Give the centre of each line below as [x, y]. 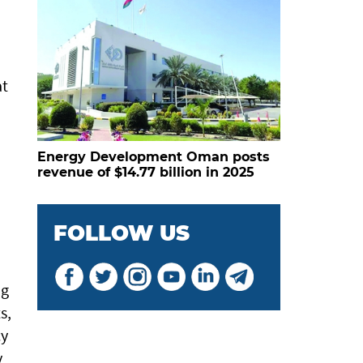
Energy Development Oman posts [154, 156]
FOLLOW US [122, 233]
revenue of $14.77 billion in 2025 [146, 172]
